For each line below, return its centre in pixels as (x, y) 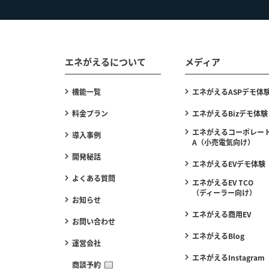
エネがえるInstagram (228, 257)
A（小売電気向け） (223, 142)
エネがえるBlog (218, 236)
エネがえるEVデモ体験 (229, 164)
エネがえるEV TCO (223, 182)
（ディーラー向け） (224, 192)
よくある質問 (94, 178)
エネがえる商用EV (222, 214)
